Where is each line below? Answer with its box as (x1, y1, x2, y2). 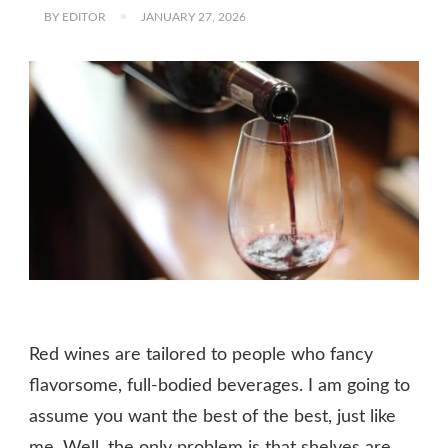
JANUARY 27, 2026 (141, 10, 246, 23)
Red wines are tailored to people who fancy (29, 346, 373, 365)
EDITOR (62, 10, 106, 23)
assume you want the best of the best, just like (29, 408, 396, 427)
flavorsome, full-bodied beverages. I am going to (29, 377, 410, 396)
